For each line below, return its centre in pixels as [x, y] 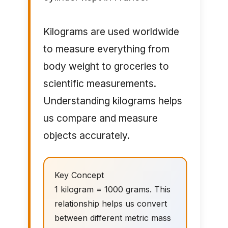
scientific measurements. [99, 84]
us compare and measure [100, 118]
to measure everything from [106, 49]
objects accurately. [86, 136]
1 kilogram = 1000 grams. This [112, 190]
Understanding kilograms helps [112, 101]
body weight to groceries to [106, 66]
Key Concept [79, 175]
